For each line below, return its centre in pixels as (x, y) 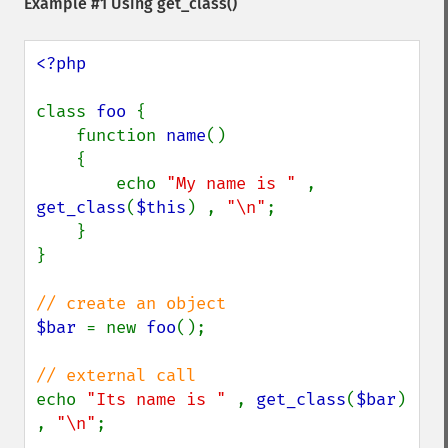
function (121, 135)
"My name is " (236, 183)
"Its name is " (161, 399)
